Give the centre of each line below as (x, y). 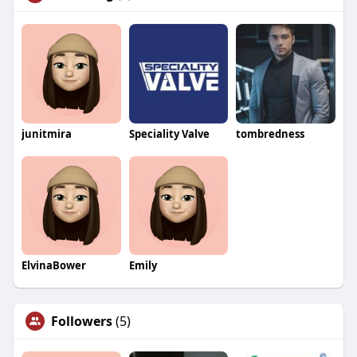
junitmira (46, 133)
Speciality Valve (169, 133)
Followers (81, 322)
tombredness (271, 133)
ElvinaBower (53, 266)
